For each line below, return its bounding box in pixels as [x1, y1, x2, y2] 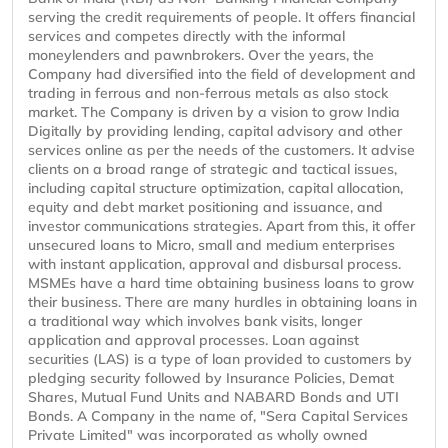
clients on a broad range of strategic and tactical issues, [28, 160, 397, 179]
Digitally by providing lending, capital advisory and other [28, 122, 402, 141]
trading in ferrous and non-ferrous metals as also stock [28, 84, 388, 103]
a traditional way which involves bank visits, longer [28, 312, 362, 331]
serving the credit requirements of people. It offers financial [28, 8, 415, 27]
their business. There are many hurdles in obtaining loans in [28, 293, 417, 312]
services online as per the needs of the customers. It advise [28, 141, 415, 160]
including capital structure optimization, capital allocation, [28, 179, 403, 198]
